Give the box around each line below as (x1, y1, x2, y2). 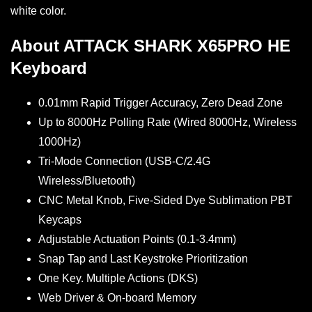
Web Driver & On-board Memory (38, 292, 196, 304)
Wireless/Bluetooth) (38, 175, 135, 187)
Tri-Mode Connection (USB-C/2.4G (38, 155, 210, 167)
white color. (10, 5, 66, 17)
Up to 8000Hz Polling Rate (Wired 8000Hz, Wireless (38, 116, 297, 128)
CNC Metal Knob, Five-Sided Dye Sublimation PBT (38, 194, 292, 206)
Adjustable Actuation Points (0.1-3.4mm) (38, 233, 236, 245)
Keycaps (38, 214, 81, 226)
